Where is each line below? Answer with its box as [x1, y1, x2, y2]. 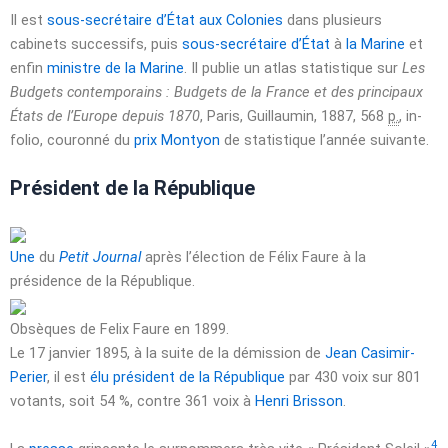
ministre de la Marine [47, 59, 184, 78]
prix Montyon [134, 131, 220, 150]
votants [10, 392, 62, 411]
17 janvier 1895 [29, 344, 127, 363]
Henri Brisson [255, 392, 343, 411]
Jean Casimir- [325, 344, 415, 363]
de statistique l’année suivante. [220, 131, 429, 150]
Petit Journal [59, 248, 141, 267]
